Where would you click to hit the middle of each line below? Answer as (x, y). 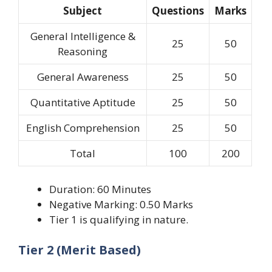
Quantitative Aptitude (83, 102)
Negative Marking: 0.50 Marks (121, 205)
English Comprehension (83, 127)
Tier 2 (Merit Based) (80, 250)
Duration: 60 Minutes (100, 189)
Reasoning (83, 51)
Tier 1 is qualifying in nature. (119, 220)
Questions (178, 10)
